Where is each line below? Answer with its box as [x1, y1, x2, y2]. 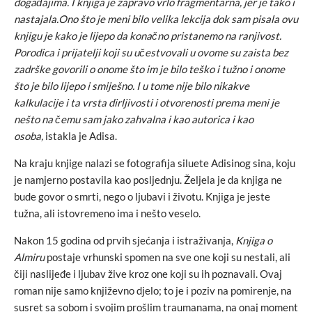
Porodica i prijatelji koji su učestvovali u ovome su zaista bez [14, 45, 288, 58]
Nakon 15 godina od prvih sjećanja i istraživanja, [14, 233, 235, 247]
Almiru [14, 250, 45, 263]
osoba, [14, 129, 45, 142]
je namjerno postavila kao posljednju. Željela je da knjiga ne [14, 173, 282, 186]
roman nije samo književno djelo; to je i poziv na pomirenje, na [14, 283, 292, 297]
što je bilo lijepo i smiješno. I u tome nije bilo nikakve [14, 79, 249, 92]
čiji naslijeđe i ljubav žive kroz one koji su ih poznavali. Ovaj [14, 267, 282, 280]
